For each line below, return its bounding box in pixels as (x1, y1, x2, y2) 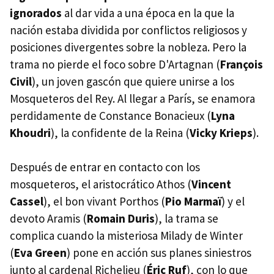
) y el (221, 193, 245, 209)
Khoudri (10, 125, 51, 140)
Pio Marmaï (165, 193, 221, 209)
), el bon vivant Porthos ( (43, 193, 165, 209)
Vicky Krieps (190, 125, 253, 140)
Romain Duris (87, 210, 155, 226)
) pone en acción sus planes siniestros (67, 245, 251, 260)
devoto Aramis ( (10, 210, 87, 226)
